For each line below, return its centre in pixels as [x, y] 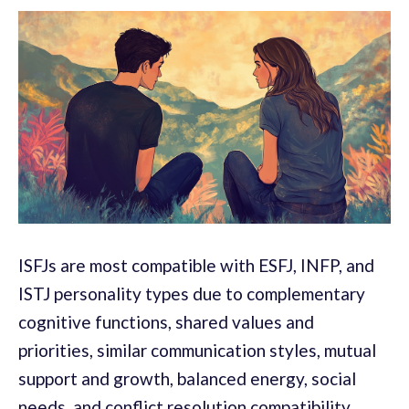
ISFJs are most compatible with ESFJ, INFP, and [196, 265]
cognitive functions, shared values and [166, 321]
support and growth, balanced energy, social [187, 378]
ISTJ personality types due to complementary [192, 293]
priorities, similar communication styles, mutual [197, 350]
